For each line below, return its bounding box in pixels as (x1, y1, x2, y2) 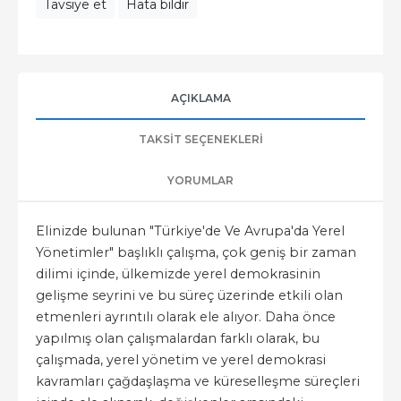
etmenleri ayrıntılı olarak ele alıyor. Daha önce (36, 309, 336, 325)
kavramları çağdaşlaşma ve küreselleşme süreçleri (36, 373, 360, 389)
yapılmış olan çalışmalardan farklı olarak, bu (36, 330, 320, 346)
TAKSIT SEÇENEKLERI (138, 132, 263, 146)
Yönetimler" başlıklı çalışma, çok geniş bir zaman (36, 244, 356, 260)
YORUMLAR (167, 174, 234, 187)
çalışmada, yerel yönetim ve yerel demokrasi (36, 352, 326, 368)
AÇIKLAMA (170, 91, 231, 105)
